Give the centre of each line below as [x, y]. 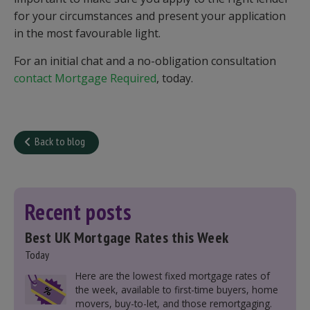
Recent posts [78, 212]
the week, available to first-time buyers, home [176, 290]
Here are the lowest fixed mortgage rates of [172, 276]
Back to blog [60, 141]
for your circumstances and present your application [150, 16]
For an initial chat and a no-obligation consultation [145, 61]
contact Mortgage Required [85, 78]
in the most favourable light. [87, 33]
